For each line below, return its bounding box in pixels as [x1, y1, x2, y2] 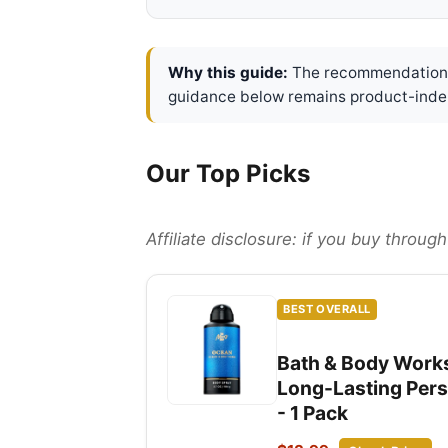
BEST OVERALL [283, 302, 371, 316]
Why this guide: [168, 63, 288, 82]
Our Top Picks [146, 159, 310, 188]
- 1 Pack [277, 400, 348, 425]
